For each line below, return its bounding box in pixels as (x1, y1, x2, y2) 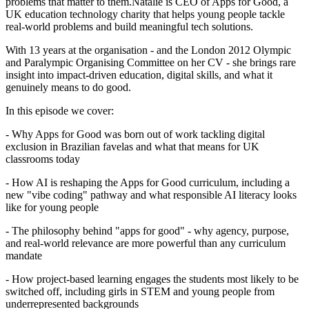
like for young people (6, 201, 99, 213)
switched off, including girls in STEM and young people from (6, 285, 275, 297)
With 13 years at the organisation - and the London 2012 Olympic (6, 43, 291, 56)
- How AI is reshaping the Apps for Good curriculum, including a (6, 176, 290, 188)
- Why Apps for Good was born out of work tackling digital (6, 128, 265, 140)
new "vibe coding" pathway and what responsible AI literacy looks (6, 188, 297, 201)
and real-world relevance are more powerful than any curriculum (6, 237, 286, 249)
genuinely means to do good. (6, 81, 131, 93)
